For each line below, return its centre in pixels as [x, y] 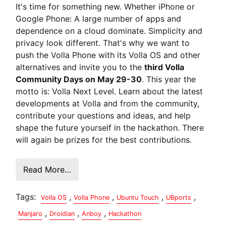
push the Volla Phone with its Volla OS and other [108, 55]
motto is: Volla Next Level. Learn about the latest [109, 91]
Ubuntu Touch [138, 197]
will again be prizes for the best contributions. [104, 139]
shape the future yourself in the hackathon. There [110, 127]
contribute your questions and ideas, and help [103, 115]
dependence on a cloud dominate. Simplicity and [109, 31]
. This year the [169, 79]
